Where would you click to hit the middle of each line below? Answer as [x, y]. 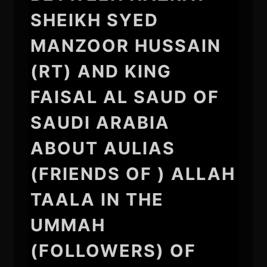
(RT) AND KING [101, 71]
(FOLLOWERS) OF [113, 250]
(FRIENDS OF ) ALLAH [133, 173]
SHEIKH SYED [94, 20]
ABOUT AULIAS [103, 148]
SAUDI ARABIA [100, 122]
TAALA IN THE [97, 199]
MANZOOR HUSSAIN [125, 45]
